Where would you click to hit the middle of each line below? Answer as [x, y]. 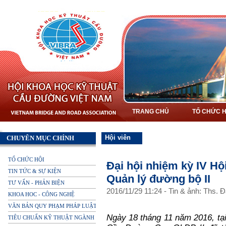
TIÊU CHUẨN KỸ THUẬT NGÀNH [51, 217]
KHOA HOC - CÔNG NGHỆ [41, 194]
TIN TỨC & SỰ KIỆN [35, 171]
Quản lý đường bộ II [158, 179]
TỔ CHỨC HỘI [26, 159]
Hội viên [118, 137]
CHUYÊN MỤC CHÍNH [40, 138]
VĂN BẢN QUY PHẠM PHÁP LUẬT [52, 206]
